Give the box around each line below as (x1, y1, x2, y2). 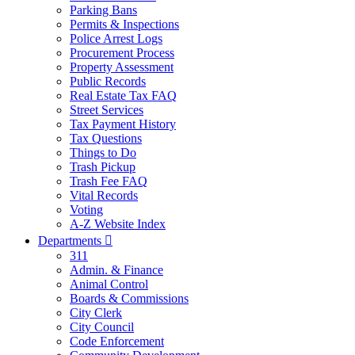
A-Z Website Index (70, 217, 166, 231)
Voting (70, 203, 103, 216)
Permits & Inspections (70, 17, 179, 31)
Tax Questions (70, 132, 142, 145)
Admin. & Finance (70, 263, 163, 277)
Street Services (70, 103, 143, 116)
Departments (38, 234, 105, 247)
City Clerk (70, 306, 122, 319)
